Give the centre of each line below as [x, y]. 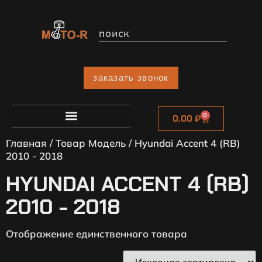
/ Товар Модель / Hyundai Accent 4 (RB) [144, 143]
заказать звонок [131, 78]
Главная [26, 143]
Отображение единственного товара [96, 234]
